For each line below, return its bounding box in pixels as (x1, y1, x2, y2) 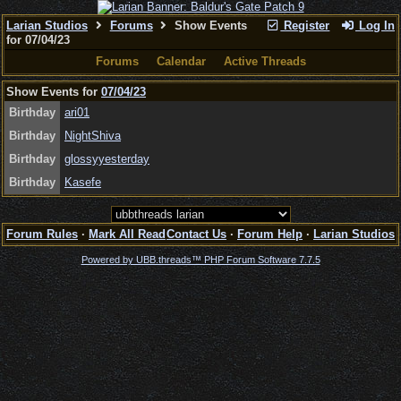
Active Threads (223, 55, 306, 68)
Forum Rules (6, 227, 78, 241)
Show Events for (6, 85, 101, 98)
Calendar (156, 55, 206, 68)
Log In (355, 19, 395, 32)
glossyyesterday (64, 152, 149, 166)
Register (280, 19, 330, 32)
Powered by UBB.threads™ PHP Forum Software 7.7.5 (81, 254, 320, 265)
